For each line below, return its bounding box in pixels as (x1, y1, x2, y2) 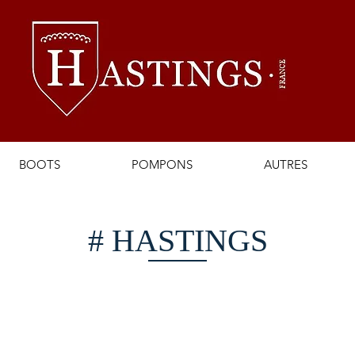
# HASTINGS (87, 223, 268, 258)
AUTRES (264, 157, 307, 172)
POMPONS (132, 157, 193, 172)
